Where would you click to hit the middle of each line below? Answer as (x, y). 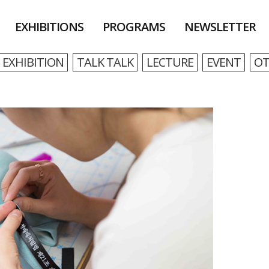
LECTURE (170, 62)
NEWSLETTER (220, 27)
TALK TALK (105, 62)
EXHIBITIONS (49, 27)
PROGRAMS (134, 27)
